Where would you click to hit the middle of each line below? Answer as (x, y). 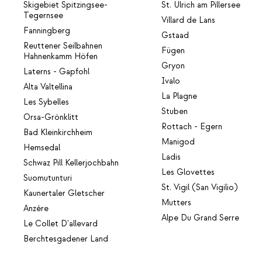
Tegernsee (43, 16)
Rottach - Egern (192, 127)
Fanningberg (47, 31)
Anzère (36, 209)
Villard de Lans (189, 21)
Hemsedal (42, 148)
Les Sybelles (46, 103)
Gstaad (175, 36)
